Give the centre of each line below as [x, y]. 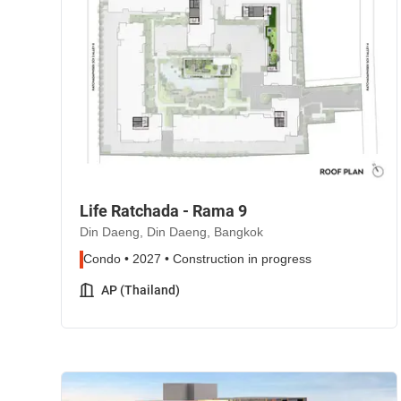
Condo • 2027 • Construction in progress [197, 259]
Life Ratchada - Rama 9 [163, 211]
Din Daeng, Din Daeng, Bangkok [171, 232]
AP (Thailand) [141, 290]
